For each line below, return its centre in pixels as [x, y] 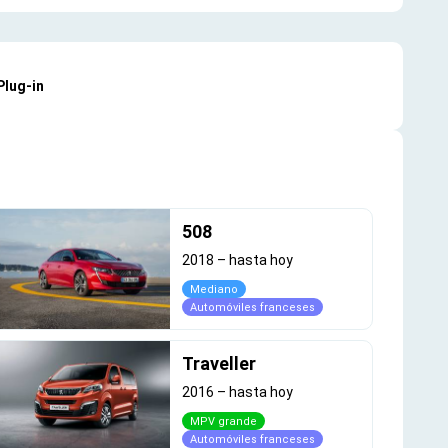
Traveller [219, 364]
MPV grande [224, 422]
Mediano [214, 289]
